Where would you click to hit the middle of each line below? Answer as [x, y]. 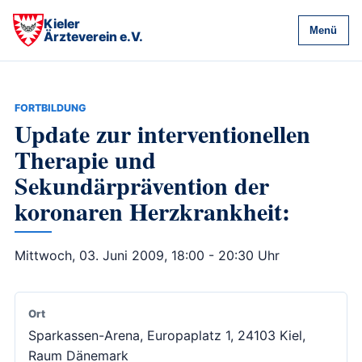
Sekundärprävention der [141, 185]
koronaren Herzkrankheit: [152, 211]
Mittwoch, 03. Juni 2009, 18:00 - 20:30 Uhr [147, 256]
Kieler [62, 23]
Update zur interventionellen [162, 134]
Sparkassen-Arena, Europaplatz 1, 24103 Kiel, [166, 336]
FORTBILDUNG [50, 108]
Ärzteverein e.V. [93, 36]
